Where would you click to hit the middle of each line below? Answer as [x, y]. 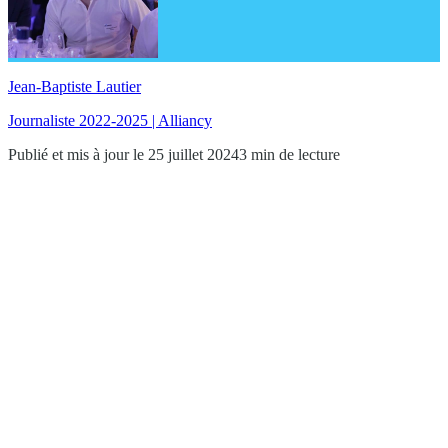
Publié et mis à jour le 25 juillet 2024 [123, 154]
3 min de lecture [289, 154]
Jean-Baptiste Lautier [74, 86]
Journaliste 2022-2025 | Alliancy [110, 120]
